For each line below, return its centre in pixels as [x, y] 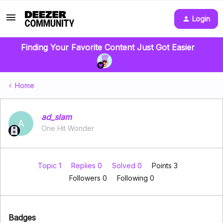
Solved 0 [128, 166]
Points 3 [165, 166]
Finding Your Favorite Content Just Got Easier [108, 47]
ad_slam [56, 117]
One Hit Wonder [68, 128]
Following [133, 178]
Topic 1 [50, 166]
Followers [86, 178]
